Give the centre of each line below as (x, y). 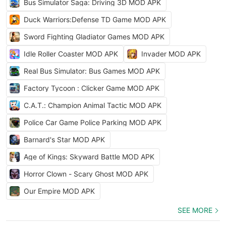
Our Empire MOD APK (59, 191)
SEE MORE (195, 210)
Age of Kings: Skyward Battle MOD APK (89, 157)
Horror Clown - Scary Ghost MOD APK (86, 174)
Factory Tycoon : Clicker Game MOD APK (92, 88)
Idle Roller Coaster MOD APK (71, 54)
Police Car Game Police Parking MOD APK (93, 122)
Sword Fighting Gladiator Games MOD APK (94, 37)
